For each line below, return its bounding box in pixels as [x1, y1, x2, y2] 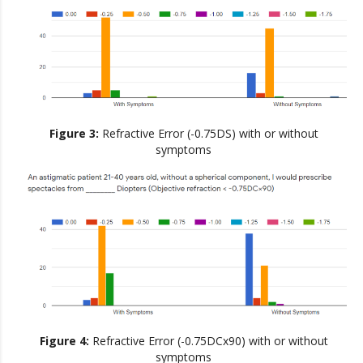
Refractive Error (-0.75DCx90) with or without [92, 332, 328, 348]
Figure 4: [39, 332, 92, 348]
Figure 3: [49, 126, 102, 142]
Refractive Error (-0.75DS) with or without [101, 126, 318, 142]
